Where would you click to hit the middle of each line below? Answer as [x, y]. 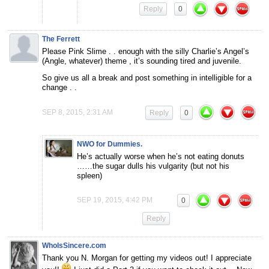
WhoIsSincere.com [74, 245]
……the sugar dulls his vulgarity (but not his [153, 166]
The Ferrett [61, 39]
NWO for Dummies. [110, 144]
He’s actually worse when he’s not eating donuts [161, 156]
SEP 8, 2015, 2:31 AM [77, 112]
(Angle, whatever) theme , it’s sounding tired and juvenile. [142, 61]
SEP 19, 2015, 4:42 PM [115, 200]
